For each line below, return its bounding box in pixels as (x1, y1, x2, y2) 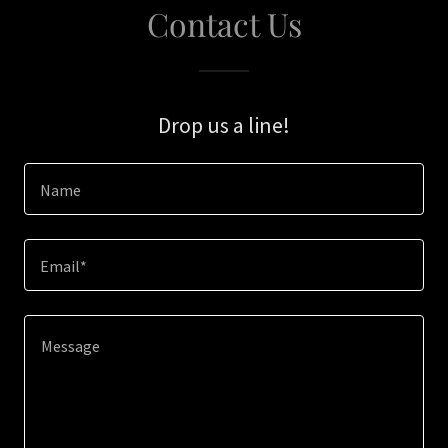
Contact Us (146, 2, 302, 45)
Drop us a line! (158, 111, 290, 139)
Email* (40, 256, 87, 277)
